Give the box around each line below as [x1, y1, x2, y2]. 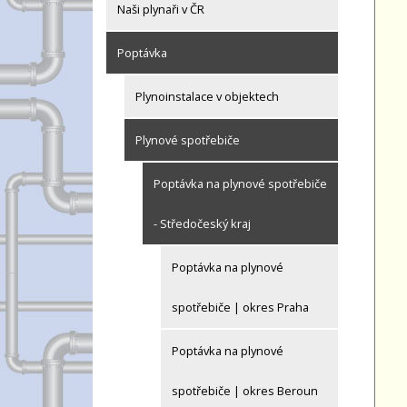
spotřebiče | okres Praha [172, 299, 309, 316]
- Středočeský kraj [154, 215, 251, 233]
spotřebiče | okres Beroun [172, 382, 318, 400]
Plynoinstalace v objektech [135, 88, 279, 105]
